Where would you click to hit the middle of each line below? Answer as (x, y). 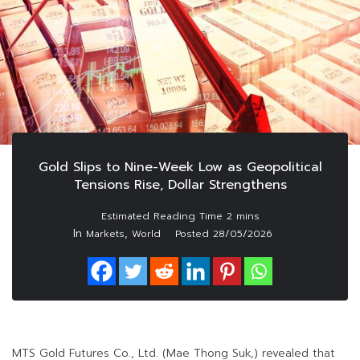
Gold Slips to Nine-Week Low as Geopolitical (180, 168)
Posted (194, 234)
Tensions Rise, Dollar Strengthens (180, 185)
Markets (105, 234)
